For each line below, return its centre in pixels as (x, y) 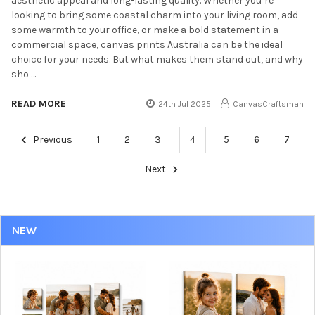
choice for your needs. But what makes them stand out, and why (157, 59)
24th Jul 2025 (185, 104)
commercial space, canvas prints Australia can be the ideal (147, 44)
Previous (52, 140)
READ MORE (39, 103)
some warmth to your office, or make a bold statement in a (145, 30)
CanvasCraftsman (268, 104)
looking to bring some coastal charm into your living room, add (155, 15)
